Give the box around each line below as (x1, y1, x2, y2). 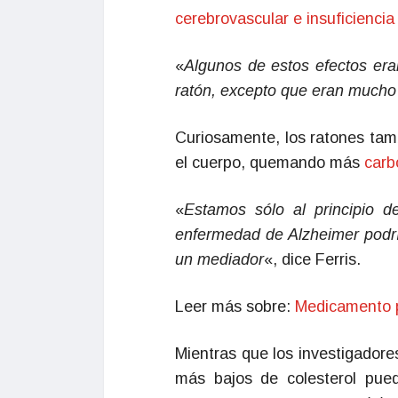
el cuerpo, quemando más (175, 154, 364, 171)
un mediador (175, 251, 264, 268)
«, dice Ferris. (264, 251, 361, 268)
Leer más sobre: (175, 298, 295, 315)
